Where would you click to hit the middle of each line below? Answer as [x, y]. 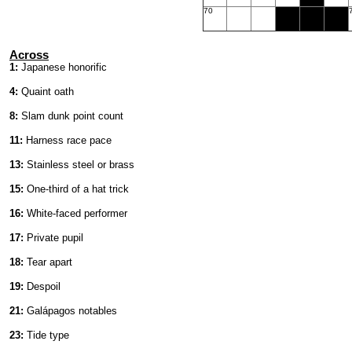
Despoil [42, 286]
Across [29, 55]
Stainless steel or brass [79, 165]
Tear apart [48, 262]
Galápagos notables [70, 311]
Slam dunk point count [71, 116]
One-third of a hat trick [76, 189]
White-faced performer [75, 213]
